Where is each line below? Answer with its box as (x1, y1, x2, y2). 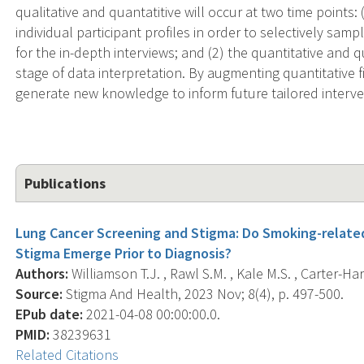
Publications (24, 173, 106, 193)
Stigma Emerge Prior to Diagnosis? (15, 243, 232, 262)
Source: (15, 284, 63, 303)
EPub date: (15, 304, 84, 323)
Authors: (15, 263, 69, 283)
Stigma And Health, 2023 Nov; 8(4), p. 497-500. (63, 284, 344, 303)
